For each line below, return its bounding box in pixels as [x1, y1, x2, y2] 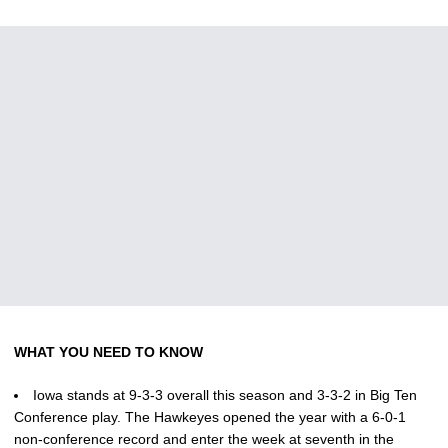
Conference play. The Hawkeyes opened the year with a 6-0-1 [14, 409, 406, 426]
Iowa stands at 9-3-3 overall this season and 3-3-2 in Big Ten [33, 387, 417, 404]
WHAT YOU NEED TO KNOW [14, 344, 203, 361]
